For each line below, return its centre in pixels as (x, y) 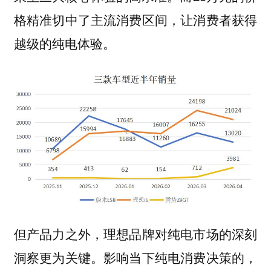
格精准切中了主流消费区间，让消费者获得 (135, 20)
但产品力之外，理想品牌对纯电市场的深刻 (135, 233)
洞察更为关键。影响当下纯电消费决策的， (135, 257)
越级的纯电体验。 (64, 43)
